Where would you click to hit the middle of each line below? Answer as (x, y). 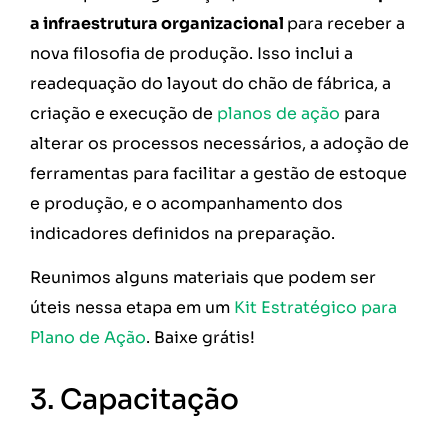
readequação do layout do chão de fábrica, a (210, 83)
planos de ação (278, 113)
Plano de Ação (88, 338)
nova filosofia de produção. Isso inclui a (191, 53)
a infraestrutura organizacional (158, 23)
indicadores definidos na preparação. (184, 233)
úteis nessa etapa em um (132, 308)
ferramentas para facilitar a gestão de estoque (218, 173)
